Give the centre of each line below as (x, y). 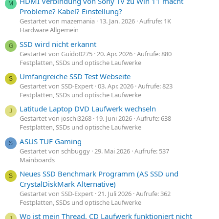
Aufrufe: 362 (153, 193)
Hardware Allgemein (49, 30)
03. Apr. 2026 (116, 86)
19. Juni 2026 (114, 119)
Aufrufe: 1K (155, 21)
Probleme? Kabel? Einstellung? (71, 11)
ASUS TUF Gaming (51, 141)
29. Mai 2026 (112, 151)
